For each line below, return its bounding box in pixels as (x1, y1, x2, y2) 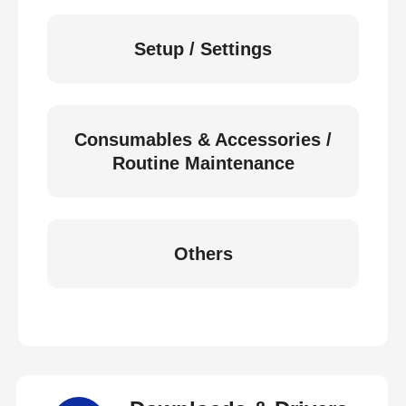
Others (173, 244, 233, 264)
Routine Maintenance (111, 153, 295, 173)
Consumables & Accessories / (74, 130, 332, 150)
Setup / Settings (134, 39, 272, 59)
